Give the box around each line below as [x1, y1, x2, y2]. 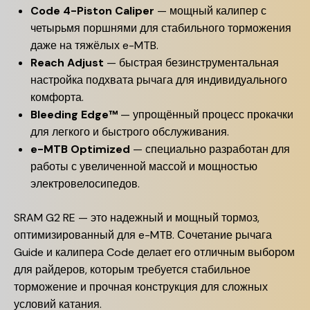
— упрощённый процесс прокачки [118, 107, 293, 122]
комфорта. [30, 90, 84, 104]
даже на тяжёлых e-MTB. [30, 38, 158, 53]
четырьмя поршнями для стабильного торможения [30, 21, 291, 35]
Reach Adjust [30, 55, 104, 70]
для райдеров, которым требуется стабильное [14, 262, 250, 277]
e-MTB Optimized [30, 142, 130, 156]
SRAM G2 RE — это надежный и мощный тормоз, [14, 210, 259, 225]
